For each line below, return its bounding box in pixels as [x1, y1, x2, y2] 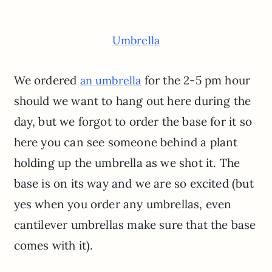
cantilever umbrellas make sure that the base [13, 217, 256, 232]
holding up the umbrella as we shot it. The [13, 155, 240, 170]
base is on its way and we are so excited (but [13, 175, 254, 191]
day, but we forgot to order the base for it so [13, 114, 252, 129]
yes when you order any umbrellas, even [13, 196, 232, 211]
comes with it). [13, 237, 93, 253]
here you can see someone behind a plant [13, 134, 238, 149]
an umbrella [80, 73, 141, 87]
